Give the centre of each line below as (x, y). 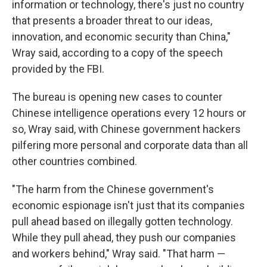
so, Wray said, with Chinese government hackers (126, 129)
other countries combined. (74, 161)
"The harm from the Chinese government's (113, 189)
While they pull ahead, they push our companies (124, 237)
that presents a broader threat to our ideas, (112, 21)
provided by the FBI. (58, 69)
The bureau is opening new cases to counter (117, 97)
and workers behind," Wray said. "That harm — (119, 254)
